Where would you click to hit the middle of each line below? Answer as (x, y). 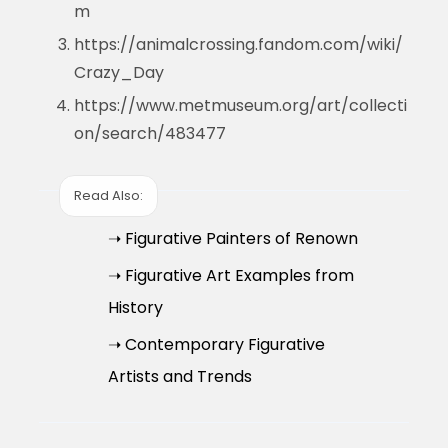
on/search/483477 (149, 133)
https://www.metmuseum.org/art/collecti (240, 105)
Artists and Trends (179, 376)
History (135, 307)
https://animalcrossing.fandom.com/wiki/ (238, 44)
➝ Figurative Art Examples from (230, 275)
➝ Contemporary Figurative (216, 344)
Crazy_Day (118, 72)
